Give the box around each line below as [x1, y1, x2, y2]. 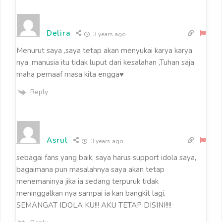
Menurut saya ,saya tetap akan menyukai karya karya [16, 46, 192, 56]
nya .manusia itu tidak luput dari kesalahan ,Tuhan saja [16, 57, 194, 68]
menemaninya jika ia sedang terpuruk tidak [16, 176, 159, 186]
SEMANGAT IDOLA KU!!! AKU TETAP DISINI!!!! [16, 200, 171, 210]
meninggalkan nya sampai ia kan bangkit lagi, [16, 188, 166, 198]
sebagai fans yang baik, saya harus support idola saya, [16, 152, 196, 163]
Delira [47, 28, 71, 39]
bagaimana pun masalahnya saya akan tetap [16, 164, 165, 174]
